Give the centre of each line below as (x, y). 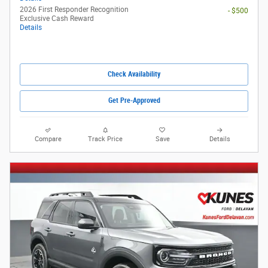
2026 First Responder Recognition (74, 10)
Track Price (106, 139)
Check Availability (134, 74)
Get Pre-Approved (134, 101)
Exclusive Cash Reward (57, 19)
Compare (48, 139)
